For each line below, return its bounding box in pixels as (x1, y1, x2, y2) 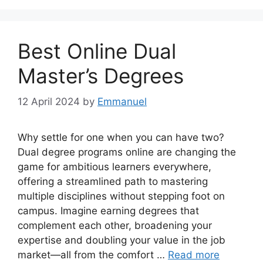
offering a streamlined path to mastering (18, 176, 208, 187)
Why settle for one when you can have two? (18, 131, 224, 143)
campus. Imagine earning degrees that (18, 205, 199, 217)
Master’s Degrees (18, 63, 184, 88)
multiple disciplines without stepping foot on (18, 190, 225, 202)
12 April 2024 (18, 96, 80, 107)
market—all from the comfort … (18, 249, 168, 261)
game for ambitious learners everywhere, (18, 161, 211, 173)
